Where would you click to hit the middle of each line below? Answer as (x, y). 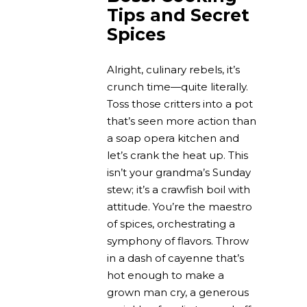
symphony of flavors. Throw (178, 241)
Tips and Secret (178, 15)
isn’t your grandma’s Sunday (179, 172)
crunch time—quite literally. (177, 86)
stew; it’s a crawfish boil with (179, 189)
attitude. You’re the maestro (180, 206)
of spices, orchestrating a (171, 223)
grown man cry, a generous (178, 292)
